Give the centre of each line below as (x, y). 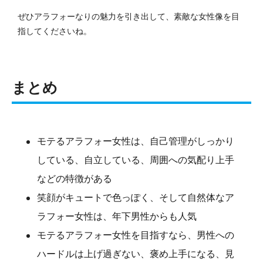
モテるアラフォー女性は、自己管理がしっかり (136, 141)
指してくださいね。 (55, 31)
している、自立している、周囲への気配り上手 (136, 160)
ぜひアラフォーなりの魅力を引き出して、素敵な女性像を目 (129, 16)
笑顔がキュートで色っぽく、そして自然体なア (136, 197)
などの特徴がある (75, 178)
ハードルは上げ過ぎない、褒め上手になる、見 (136, 254)
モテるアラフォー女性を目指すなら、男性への (136, 235)
